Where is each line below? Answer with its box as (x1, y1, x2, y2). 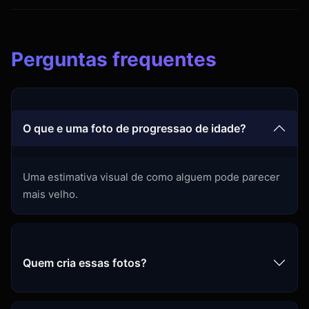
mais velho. (23, 188, 78, 201)
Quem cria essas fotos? (23, 255, 147, 270)
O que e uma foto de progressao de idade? (23, 121, 246, 135)
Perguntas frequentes (11, 48, 217, 72)
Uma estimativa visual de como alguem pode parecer (23, 170, 280, 184)
